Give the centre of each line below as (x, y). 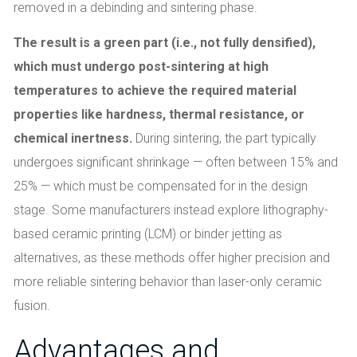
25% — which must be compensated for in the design (161, 186)
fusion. (32, 305)
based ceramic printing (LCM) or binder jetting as (148, 233)
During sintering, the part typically (226, 138)
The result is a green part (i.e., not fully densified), (165, 42)
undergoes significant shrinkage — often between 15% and (176, 162)
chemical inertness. (75, 138)
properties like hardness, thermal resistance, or (159, 114)
